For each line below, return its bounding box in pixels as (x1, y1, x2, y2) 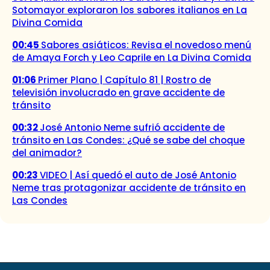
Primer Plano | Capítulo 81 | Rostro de (38, 73, 211, 86)
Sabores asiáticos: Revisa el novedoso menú (41, 38, 251, 51)
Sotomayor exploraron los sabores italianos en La (12, 3, 247, 16)
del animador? (12, 146, 82, 159)
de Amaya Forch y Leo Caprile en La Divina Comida (12, 51, 251, 64)
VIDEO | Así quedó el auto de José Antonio (40, 168, 236, 181)
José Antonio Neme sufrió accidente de (40, 121, 225, 134)
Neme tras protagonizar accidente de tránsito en (12, 181, 246, 194)
